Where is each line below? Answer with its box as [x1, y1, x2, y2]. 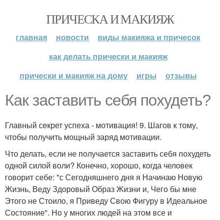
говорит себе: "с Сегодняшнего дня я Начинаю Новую [5, 171, 202, 183]
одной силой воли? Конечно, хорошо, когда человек [5, 160, 192, 171]
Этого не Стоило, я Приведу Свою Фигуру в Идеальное [5, 195, 207, 206]
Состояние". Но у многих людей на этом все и [5, 207, 172, 218]
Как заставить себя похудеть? [5, 91, 211, 109]
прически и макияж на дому [19, 70, 128, 81]
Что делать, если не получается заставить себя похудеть [5, 148, 211, 159]
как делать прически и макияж [49, 51, 167, 62]
